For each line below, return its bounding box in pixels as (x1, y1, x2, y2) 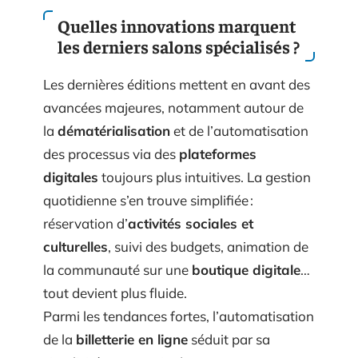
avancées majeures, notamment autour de (43, 99, 304, 116)
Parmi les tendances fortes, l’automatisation (43, 308, 314, 324)
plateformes (179, 145, 257, 162)
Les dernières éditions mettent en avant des (43, 76, 310, 93)
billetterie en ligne (76, 331, 188, 348)
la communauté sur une (43, 261, 192, 278)
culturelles (43, 238, 108, 255)
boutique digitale (192, 261, 300, 278)
